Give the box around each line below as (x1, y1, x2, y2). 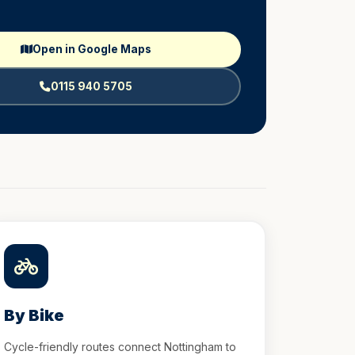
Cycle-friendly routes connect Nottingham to (3, 340, 236, 353)
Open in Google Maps (32, 43, 151, 55)
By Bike (3, 306, 64, 325)
